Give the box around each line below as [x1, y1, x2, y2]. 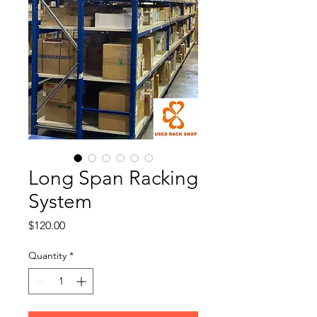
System [28, 190, 92, 213]
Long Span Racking [28, 166, 198, 190]
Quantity [28, 249, 67, 262]
